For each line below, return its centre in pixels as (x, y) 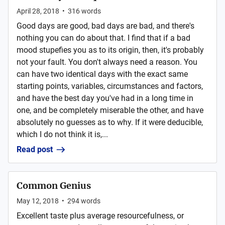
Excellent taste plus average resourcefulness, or (100, 216)
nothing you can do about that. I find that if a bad (103, 38)
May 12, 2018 (38, 201)
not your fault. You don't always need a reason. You (107, 62)
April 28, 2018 (38, 11)
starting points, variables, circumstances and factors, (110, 86)
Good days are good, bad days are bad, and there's (105, 26)
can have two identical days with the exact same (102, 74)
